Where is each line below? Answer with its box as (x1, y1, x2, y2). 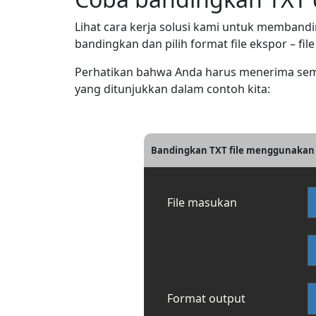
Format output (167, 291, 245, 307)
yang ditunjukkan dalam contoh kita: (75, 81, 270, 97)
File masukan (167, 195, 237, 211)
